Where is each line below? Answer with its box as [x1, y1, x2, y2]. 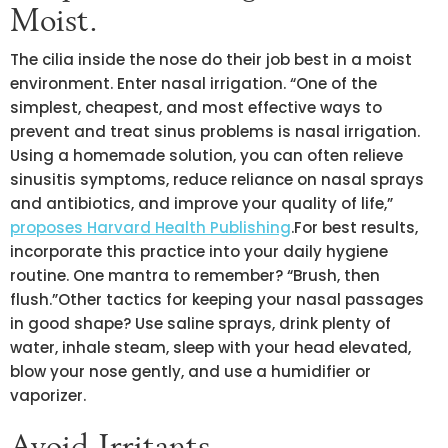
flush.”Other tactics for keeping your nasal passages [10, 288, 424, 310]
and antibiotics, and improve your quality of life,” [10, 192, 393, 214]
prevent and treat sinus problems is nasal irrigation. [10, 120, 420, 142]
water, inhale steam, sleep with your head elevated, [10, 336, 411, 358]
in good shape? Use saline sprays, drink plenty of [10, 312, 391, 334]
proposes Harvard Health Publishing [10, 216, 291, 238]
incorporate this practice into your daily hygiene [10, 240, 388, 262]
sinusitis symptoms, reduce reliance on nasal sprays [10, 168, 424, 190]
